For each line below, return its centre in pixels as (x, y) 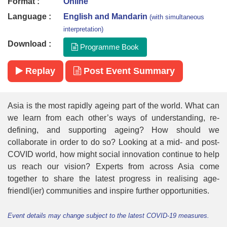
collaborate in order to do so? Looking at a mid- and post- (113, 142)
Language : (29, 17)
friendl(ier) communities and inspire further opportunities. (108, 191)
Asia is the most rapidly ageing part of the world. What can (113, 106)
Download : (29, 44)
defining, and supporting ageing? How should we (113, 130)
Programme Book (108, 47)
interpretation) (83, 29)
